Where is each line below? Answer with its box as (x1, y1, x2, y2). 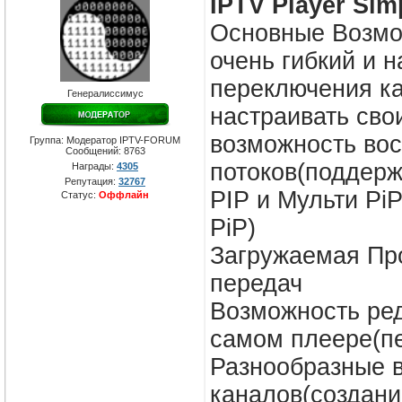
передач (210, 270, 302, 298)
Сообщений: (65, 145, 124, 157)
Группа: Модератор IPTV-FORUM (30, 135, 180, 146)
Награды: (72, 161, 117, 172)
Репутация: (65, 176, 118, 188)
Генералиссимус (66, 88, 144, 100)
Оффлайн (99, 189, 149, 201)
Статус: (61, 189, 99, 201)
